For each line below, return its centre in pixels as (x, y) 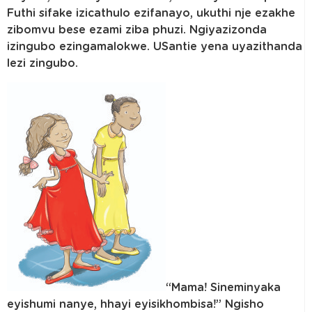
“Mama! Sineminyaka (223, 287)
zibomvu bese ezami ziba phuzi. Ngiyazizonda (137, 30)
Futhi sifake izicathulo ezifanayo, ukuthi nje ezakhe (151, 14)
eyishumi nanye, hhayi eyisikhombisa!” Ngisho (135, 304)
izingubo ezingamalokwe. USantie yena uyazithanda (155, 47)
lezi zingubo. (42, 64)
